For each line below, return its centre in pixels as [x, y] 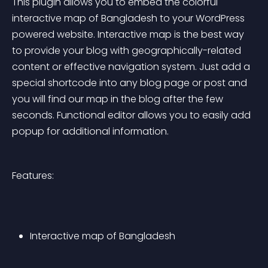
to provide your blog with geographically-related [128, 51]
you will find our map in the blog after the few [119, 99]
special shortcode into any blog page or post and [131, 83]
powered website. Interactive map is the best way [129, 34]
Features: [33, 176]
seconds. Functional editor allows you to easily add [133, 115]
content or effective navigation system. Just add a [132, 67]
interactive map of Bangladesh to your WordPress [130, 18]
